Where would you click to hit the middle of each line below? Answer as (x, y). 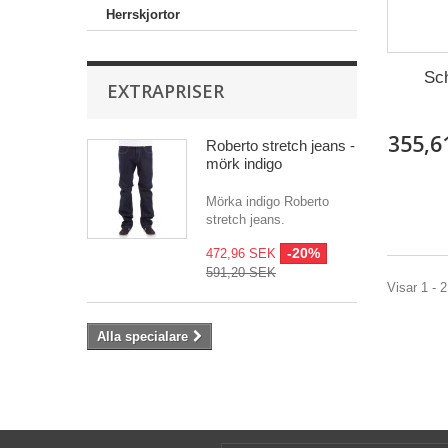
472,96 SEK (243, 253)
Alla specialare (142, 336)
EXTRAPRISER (165, 91)
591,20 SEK (241, 272)
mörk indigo (244, 163)
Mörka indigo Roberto (267, 201)
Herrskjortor (143, 14)
